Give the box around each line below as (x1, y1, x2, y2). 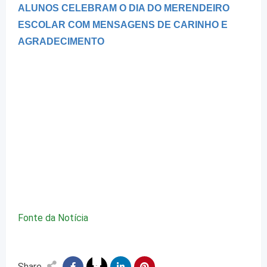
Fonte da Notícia (18, 212, 88, 224)
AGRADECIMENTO (18, 36, 104, 47)
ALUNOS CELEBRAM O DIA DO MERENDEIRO (18, 3, 229, 14)
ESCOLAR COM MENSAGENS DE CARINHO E (18, 20, 228, 30)
